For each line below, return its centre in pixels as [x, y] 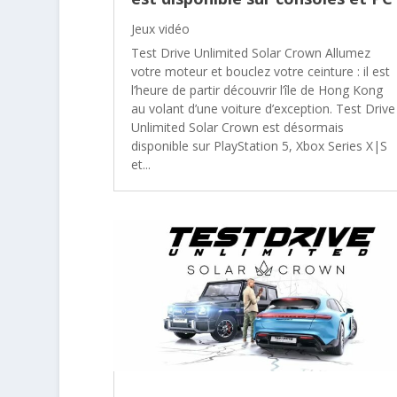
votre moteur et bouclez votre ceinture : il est [260, 71]
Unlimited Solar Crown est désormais [237, 127]
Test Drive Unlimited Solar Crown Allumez [250, 52]
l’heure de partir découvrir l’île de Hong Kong [257, 90]
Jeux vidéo [160, 28]
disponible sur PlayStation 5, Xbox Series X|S [259, 145]
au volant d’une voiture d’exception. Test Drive [263, 108]
